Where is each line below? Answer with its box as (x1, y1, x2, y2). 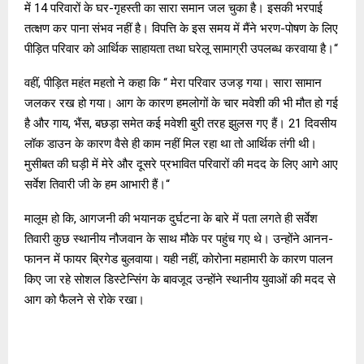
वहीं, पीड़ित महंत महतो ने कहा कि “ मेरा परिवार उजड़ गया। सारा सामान (24, 75, 322, 90)
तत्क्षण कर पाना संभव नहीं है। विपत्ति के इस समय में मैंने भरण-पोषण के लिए (24, 20, 338, 36)
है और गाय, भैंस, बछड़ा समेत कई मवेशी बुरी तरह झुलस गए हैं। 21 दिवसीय (24, 115, 336, 131)
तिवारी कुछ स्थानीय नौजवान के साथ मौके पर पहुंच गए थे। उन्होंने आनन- (24, 231, 333, 246)
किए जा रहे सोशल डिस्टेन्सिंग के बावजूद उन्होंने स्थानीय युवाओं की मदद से (24, 271, 336, 287)
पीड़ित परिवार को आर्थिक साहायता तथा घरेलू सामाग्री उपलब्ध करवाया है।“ (24, 41, 338, 56)
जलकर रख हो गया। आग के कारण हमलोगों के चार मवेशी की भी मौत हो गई (24, 95, 338, 110)
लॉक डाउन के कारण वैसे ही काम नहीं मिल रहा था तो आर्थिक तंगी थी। (24, 136, 317, 151)
